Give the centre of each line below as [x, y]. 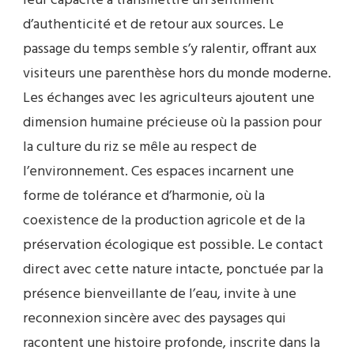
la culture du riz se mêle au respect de [140, 147]
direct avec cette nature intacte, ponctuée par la [173, 269]
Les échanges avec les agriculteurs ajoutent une [169, 98]
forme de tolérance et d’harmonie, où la [144, 196]
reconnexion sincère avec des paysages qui [154, 318]
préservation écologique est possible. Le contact [173, 245]
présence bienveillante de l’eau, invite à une [160, 294]
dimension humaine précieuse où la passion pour [172, 122]
